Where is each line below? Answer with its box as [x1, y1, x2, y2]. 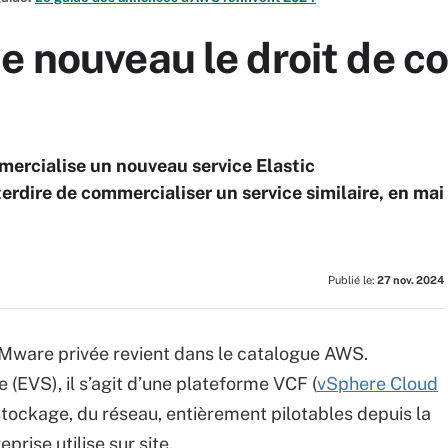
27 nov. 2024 [377, 274, 444, 286]
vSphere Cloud [317, 373, 438, 394]
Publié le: [328, 274, 377, 286]
